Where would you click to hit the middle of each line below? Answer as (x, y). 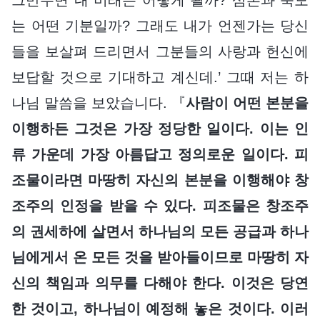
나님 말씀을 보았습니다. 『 (99, 102)
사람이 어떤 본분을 (247, 102)
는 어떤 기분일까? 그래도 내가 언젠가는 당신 (160, 25)
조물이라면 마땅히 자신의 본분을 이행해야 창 (160, 180)
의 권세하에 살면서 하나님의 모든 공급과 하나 (160, 231)
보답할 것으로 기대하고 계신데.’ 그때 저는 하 (160, 77)
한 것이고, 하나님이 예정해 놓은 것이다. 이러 (160, 308)
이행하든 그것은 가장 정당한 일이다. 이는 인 (160, 128)
